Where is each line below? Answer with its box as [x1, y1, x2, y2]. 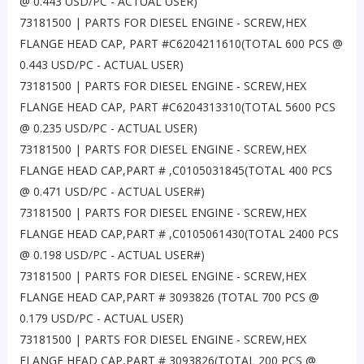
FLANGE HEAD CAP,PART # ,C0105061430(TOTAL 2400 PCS [19, 226, 339, 242]
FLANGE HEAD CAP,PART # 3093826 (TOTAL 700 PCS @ [19, 289, 319, 305]
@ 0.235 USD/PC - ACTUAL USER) [19, 120, 197, 136]
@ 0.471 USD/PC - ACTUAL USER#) [19, 184, 205, 200]
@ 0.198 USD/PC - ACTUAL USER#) [19, 247, 205, 263]
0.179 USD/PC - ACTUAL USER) [19, 310, 184, 327]
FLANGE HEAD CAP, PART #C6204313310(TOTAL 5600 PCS [19, 99, 336, 115]
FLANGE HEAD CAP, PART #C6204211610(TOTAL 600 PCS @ [19, 36, 343, 52]
